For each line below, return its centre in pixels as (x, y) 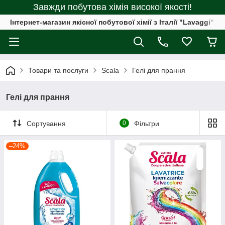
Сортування (46, 123)
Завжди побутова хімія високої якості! (113, 7)
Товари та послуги (58, 70)
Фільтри (146, 123)
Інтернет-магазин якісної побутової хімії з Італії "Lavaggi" (112, 22)
